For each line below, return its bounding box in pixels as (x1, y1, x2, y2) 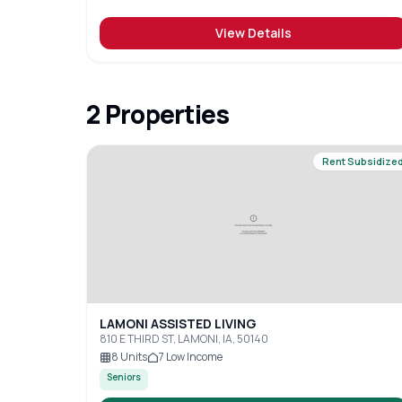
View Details (215, 24, 293, 41)
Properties (100, 97, 230, 131)
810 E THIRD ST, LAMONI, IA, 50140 (100, 331, 268, 346)
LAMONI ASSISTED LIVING (100, 315, 257, 332)
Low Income (164, 349, 223, 364)
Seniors (107, 371, 141, 383)
